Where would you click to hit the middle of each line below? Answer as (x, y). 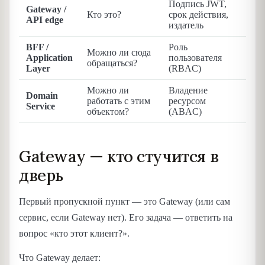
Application (49, 58)
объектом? (108, 112)
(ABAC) (185, 112)
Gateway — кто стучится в (119, 156)
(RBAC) (185, 69)
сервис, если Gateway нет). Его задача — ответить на (126, 217)
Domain (42, 96)
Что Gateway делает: (60, 258)
